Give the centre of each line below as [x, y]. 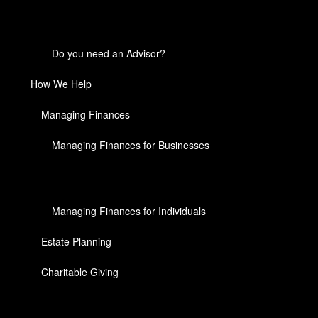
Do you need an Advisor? [109, 53]
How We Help [61, 83]
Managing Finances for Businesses [131, 144]
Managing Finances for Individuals [129, 210]
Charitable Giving [80, 272]
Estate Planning [77, 241]
